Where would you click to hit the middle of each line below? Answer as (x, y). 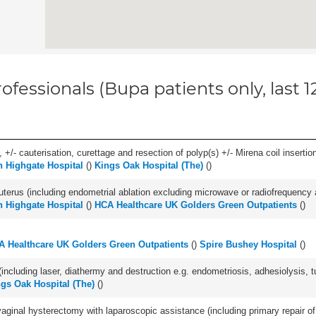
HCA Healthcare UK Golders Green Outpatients (196, 205)
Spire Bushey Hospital (248, 244)
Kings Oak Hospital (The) (149, 165)
